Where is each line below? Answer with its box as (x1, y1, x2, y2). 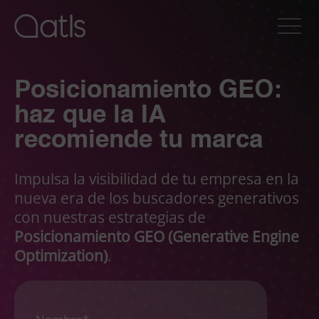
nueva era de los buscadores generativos (14, 188, 299, 209)
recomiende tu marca (14, 128, 263, 153)
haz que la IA (14, 103, 165, 128)
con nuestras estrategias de (14, 207, 206, 228)
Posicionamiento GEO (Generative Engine (14, 226, 299, 247)
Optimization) (14, 246, 108, 266)
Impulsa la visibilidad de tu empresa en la (14, 169, 299, 189)
